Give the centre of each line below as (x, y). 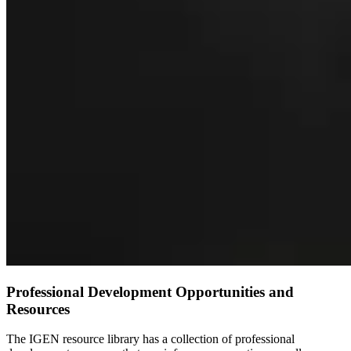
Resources (38, 309)
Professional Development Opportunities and (150, 291)
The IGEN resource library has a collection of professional (150, 339)
